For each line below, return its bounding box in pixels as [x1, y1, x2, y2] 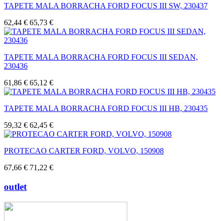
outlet [4, 181, 27, 192]
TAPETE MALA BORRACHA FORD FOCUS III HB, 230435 [4, 104, 208, 113]
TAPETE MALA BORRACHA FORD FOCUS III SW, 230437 [4, 1, 208, 10]
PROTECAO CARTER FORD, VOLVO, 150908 [4, 147, 164, 155]
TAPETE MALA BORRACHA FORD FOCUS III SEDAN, [4, 53, 198, 62]
